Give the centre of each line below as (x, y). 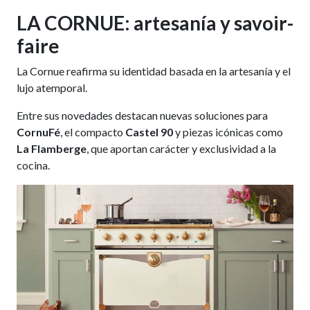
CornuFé (38, 131)
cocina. (33, 165)
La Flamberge (51, 148)
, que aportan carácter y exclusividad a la (181, 148)
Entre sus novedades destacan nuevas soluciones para (142, 115)
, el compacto (92, 131)
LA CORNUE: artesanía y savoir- (155, 22)
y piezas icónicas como (228, 131)
